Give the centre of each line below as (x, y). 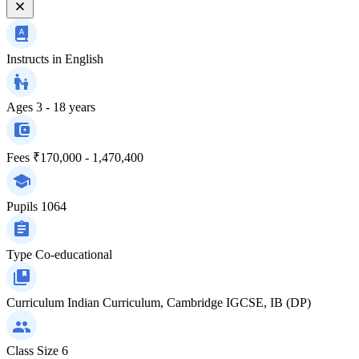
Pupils (22, 206)
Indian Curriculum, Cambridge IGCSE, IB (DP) (189, 302)
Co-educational (74, 254)
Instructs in (34, 58)
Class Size (32, 350)
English (84, 58)
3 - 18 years (66, 107)
